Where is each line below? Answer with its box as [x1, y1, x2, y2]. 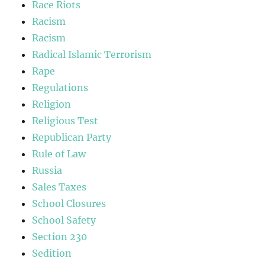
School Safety [32, 214, 96, 227]
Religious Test [32, 115, 99, 127]
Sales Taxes [32, 181, 87, 193]
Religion [32, 98, 72, 111]
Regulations [32, 82, 89, 94]
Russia [32, 164, 63, 177]
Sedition [32, 247, 72, 260]
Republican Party [32, 131, 112, 144]
